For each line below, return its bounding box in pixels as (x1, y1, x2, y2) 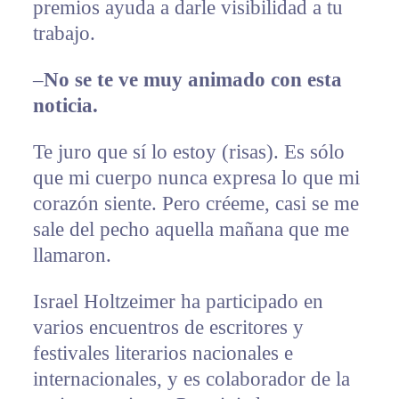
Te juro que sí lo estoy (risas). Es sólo (32, 141, 345, 164)
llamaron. (32, 244, 111, 267)
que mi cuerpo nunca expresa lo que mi (32, 167, 360, 190)
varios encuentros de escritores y (32, 316, 304, 339)
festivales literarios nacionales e (32, 342, 293, 365)
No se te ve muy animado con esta (43, 69, 342, 92)
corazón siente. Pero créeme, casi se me (32, 192, 359, 216)
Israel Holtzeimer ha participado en (32, 290, 323, 313)
